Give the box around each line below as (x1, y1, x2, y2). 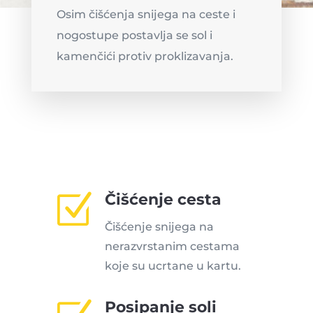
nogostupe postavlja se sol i (56, 28, 212, 42)
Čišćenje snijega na (104, 220, 214, 234)
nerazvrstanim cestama (104, 240, 240, 254)
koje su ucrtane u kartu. (104, 259, 241, 273)
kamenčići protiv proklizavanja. (56, 49, 233, 63)
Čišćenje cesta (104, 190, 221, 210)
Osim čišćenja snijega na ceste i (56, 7, 235, 21)
